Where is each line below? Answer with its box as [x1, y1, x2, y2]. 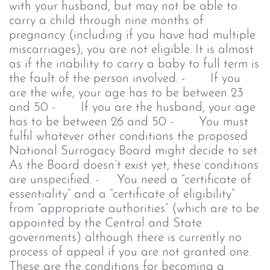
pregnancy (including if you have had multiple [9, 28, 256, 42]
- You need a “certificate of [95, 173, 251, 186]
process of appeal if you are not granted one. [9, 245, 251, 259]
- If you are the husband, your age [52, 101, 256, 114]
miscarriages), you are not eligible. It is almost [9, 43, 254, 56]
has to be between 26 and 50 [9, 115, 166, 128]
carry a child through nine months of [9, 14, 204, 27]
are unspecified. [9, 173, 92, 186]
